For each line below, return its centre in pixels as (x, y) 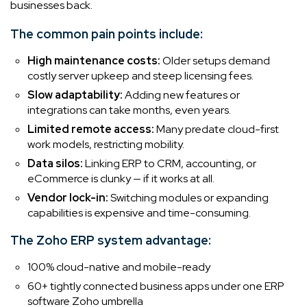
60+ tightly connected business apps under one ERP (156, 286)
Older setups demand (215, 60)
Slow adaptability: (75, 95)
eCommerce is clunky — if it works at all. (121, 178)
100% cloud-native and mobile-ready (119, 267)
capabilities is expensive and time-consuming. (139, 212)
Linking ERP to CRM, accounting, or (170, 163)
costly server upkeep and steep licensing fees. (140, 75)
